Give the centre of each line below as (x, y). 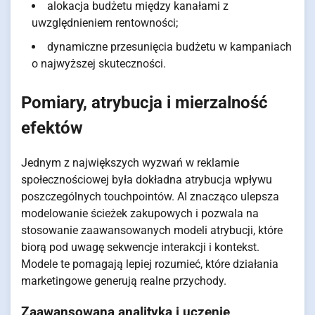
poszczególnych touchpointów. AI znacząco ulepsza (150, 196)
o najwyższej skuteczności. (99, 63)
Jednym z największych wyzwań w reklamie (130, 162)
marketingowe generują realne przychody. (124, 281)
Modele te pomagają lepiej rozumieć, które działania (150, 264)
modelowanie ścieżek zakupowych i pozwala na (140, 213)
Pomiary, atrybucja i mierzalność (144, 102)
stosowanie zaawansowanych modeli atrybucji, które (152, 230)
